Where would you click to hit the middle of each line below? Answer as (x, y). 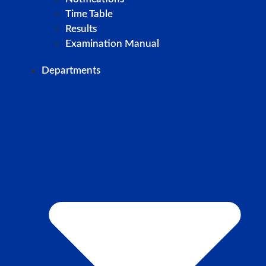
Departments (71, 71)
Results (81, 29)
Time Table (89, 14)
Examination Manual (112, 44)
